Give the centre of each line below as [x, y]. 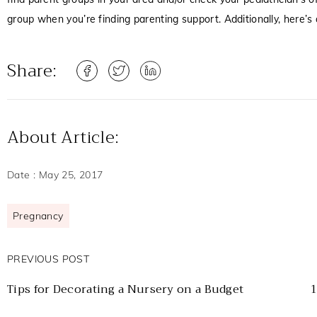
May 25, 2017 [71, 174]
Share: [32, 71]
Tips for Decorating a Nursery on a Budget [126, 289]
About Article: [63, 137]
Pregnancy [38, 215]
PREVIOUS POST [48, 259]
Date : [23, 174]
